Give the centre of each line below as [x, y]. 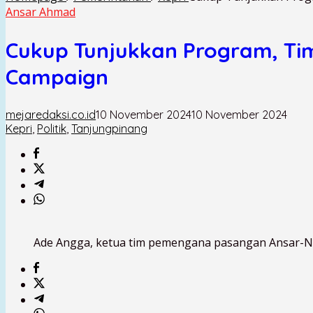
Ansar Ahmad [41, 12]
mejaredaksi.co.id [51, 114]
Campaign [57, 77]
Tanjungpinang [109, 128]
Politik [52, 128]
